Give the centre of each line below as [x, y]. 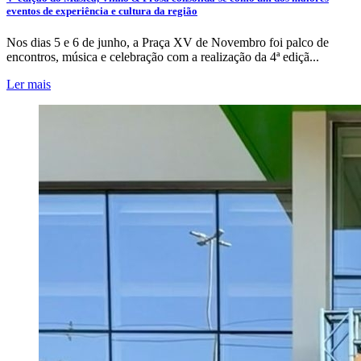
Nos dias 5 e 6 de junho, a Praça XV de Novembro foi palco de [168, 42]
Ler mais [29, 84]
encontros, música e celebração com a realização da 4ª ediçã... [163, 56]
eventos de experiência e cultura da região [102, 10]
